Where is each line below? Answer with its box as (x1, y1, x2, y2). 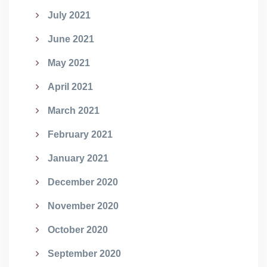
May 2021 (48, 58, 90, 68)
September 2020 (48, 249, 121, 259)
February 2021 (48, 129, 113, 139)
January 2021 (48, 153, 108, 163)
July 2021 (48, 10, 91, 20)
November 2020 (48, 201, 119, 211)
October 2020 (48, 225, 108, 235)
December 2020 (48, 177, 118, 187)
